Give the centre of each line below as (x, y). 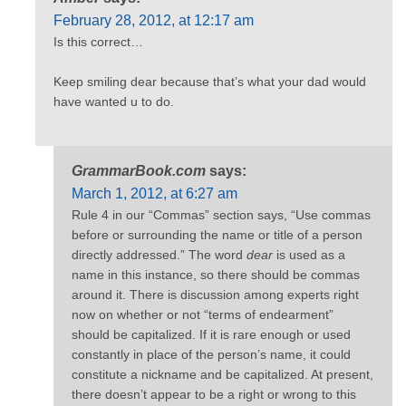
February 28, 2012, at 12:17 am (154, 20)
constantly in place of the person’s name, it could (211, 354)
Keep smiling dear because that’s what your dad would (210, 82)
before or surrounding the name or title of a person (217, 234)
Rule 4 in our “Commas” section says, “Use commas (221, 214)
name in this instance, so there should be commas (216, 274)
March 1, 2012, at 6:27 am (155, 193)
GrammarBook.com (139, 170)
